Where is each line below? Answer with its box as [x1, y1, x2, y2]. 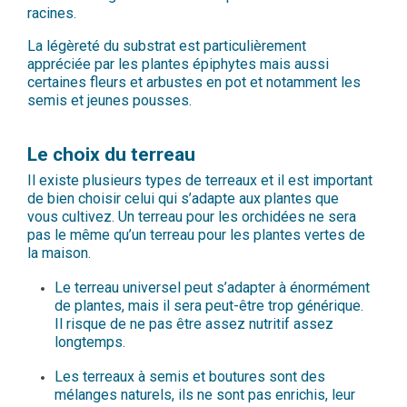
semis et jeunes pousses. [27, 92, 192, 110]
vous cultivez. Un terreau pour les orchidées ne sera [27, 208, 356, 226]
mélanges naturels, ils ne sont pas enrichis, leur [55, 386, 355, 404]
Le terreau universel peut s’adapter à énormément [55, 279, 370, 297]
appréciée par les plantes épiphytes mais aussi [27, 55, 329, 74]
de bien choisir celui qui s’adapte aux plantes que [27, 190, 339, 208]
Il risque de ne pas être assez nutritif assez [55, 315, 333, 333]
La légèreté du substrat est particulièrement [27, 37, 306, 55]
